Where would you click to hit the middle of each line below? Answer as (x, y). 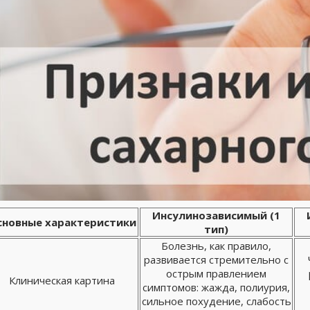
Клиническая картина (62, 280)
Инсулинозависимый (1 (216, 215)
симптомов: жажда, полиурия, (216, 287)
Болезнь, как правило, (216, 246)
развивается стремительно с (216, 259)
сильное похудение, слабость (216, 301)
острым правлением (216, 273)
